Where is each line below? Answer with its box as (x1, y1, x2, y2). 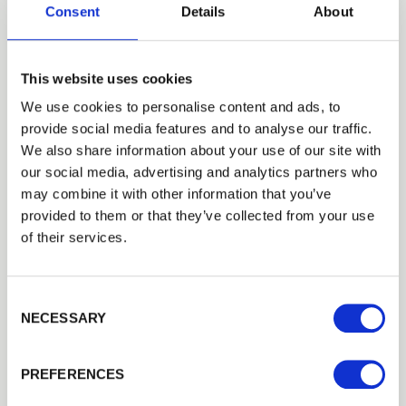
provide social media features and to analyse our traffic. (21, 121, 372, 137)
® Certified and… (245, 272, 331, 288)
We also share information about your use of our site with (21, 142, 382, 159)
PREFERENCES (21, 366, 125, 382)
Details (180, 3, 226, 19)
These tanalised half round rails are (44, 272, 226, 288)
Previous (49, 332, 115, 353)
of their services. (21, 229, 127, 246)
